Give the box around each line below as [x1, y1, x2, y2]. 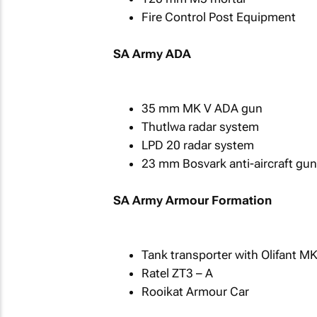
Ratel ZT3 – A [141, 266, 213, 280]
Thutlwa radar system [141, 120, 259, 134]
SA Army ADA [113, 46, 191, 61]
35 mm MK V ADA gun [141, 101, 263, 115]
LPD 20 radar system [141, 138, 254, 152]
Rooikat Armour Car [141, 284, 249, 299]
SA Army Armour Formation [113, 192, 272, 207]
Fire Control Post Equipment [141, 10, 296, 24]
